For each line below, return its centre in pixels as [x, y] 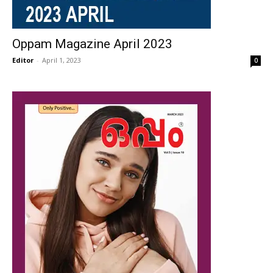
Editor [23, 60]
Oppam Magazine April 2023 [92, 44]
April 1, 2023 [62, 60]
